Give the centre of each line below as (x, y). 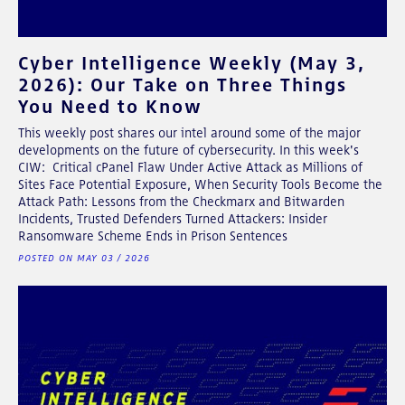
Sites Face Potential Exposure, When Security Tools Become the (200, 184)
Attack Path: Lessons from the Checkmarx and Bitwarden (181, 201)
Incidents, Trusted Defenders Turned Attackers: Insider (173, 218)
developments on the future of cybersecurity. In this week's (188, 150)
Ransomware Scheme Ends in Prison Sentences (153, 235)
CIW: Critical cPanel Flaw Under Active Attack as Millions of (190, 167)
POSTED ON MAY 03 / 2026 (84, 258)
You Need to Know (110, 106)
